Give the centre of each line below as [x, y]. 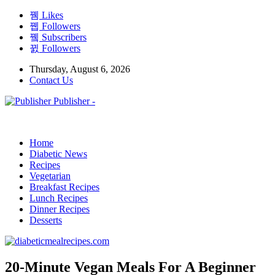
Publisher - [74, 101]
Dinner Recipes [60, 209]
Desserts [46, 220]
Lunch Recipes [59, 198]
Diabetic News [58, 154]
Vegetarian [50, 176]
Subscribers [63, 37]
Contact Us [51, 80]
